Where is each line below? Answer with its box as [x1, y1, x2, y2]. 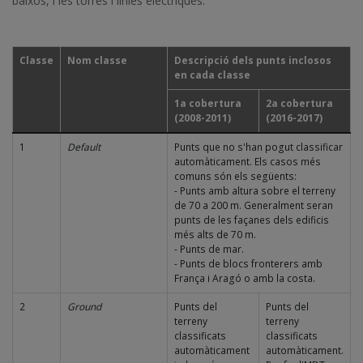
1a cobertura [174, 96, 241, 110]
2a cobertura [266, 96, 333, 110]
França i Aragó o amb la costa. [174, 271, 315, 285]
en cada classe [174, 67, 250, 82]
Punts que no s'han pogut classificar [174, 139, 343, 154]
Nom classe [67, 53, 127, 67]
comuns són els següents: [174, 169, 299, 183]
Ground [67, 299, 101, 314]
